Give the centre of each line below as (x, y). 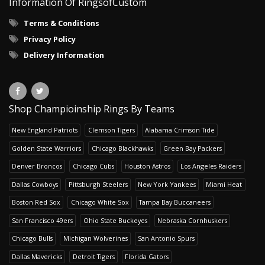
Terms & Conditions (62, 23)
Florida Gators (146, 256)
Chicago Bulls (33, 238)
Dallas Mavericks (37, 256)
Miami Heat (224, 184)
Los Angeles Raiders (211, 166)
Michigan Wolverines (95, 238)
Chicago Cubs (93, 166)
